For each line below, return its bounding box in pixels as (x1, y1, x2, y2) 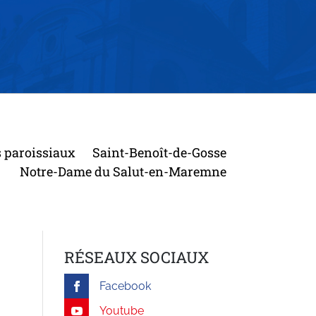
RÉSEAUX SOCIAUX (64, 247, 209, 267)
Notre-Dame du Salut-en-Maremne (20, 163, 226, 180)
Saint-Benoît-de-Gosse (92, 144, 226, 161)
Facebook (99, 279, 151, 293)
